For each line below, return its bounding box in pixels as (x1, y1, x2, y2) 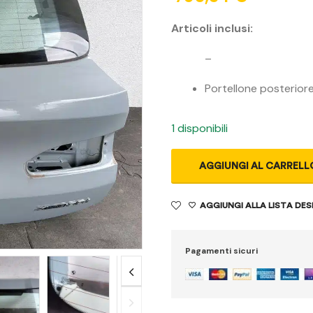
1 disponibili (171, 121, 228, 136)
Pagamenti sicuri (185, 245, 259, 257)
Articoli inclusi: (171, 21, 254, 36)
